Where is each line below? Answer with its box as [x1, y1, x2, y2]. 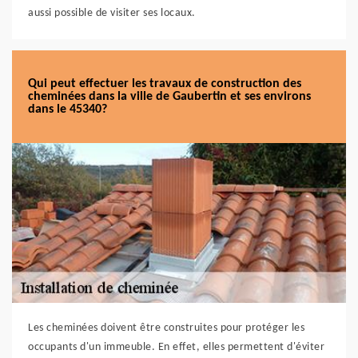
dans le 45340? [28, 103, 107, 116]
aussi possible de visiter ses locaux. [28, 7, 196, 19]
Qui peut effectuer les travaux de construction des [28, 78, 301, 90]
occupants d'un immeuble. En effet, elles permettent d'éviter [28, 341, 324, 353]
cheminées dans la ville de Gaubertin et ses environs [28, 90, 311, 103]
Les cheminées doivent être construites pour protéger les [28, 322, 304, 334]
